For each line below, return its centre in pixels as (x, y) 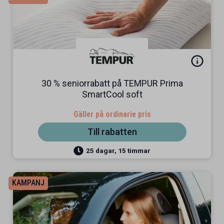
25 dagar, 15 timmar (118, 150)
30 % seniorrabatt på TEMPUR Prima (112, 83)
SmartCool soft (112, 94)
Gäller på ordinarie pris (112, 114)
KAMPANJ (28, 183)
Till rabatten (112, 132)
